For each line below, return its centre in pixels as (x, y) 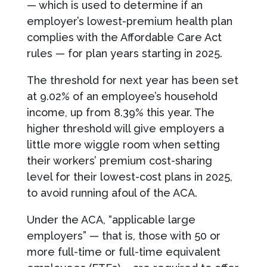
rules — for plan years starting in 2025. (124, 53)
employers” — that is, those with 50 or (123, 235)
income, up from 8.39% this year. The (120, 112)
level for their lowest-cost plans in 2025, (129, 176)
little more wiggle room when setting (123, 144)
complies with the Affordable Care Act (124, 37)
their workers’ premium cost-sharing (119, 160)
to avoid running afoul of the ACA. (112, 193)
